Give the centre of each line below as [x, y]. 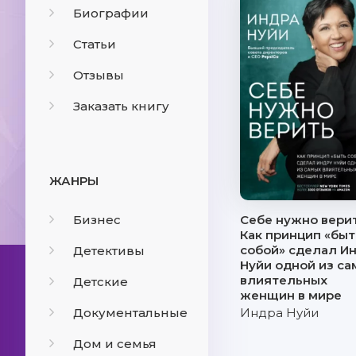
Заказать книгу [121, 106]
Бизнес [97, 220]
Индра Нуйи [279, 313]
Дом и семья [115, 344]
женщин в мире [291, 295]
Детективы [109, 251]
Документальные [130, 313]
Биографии [111, 13]
